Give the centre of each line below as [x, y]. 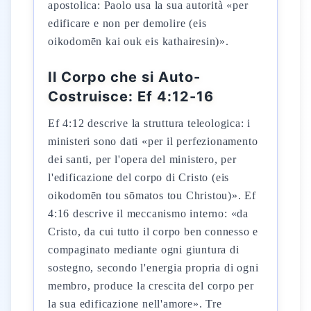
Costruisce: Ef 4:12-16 [131, 96]
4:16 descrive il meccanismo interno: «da [149, 213]
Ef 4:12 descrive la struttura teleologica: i [150, 123]
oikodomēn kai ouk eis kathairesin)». [138, 41]
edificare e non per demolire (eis [127, 23]
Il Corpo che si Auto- [124, 77]
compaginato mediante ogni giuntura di [144, 250]
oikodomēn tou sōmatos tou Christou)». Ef [152, 195]
